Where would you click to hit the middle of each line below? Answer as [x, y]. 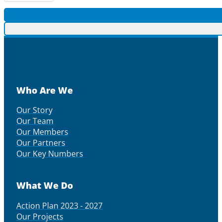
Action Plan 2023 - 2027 [59, 205]
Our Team [35, 121]
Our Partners [41, 143]
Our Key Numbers [50, 154]
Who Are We [44, 90]
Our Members [42, 132]
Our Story [34, 110]
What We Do [44, 186]
